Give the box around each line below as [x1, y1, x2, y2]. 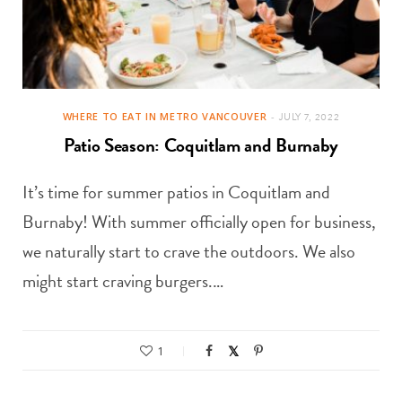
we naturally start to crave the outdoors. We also [22, 237, 355, 265]
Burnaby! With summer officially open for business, [22, 207, 376, 235]
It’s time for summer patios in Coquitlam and [22, 178, 330, 205]
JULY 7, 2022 [279, 109, 340, 125]
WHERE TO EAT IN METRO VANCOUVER [62, 109, 267, 123]
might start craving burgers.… [22, 267, 223, 294]
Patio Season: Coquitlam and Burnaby [64, 130, 338, 160]
